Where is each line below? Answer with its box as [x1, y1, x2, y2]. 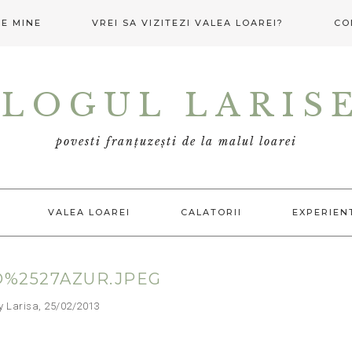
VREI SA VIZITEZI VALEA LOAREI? [91, 17, 284, 28]
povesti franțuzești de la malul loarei [55, 134, 297, 149]
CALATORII [180, 206, 242, 218]
